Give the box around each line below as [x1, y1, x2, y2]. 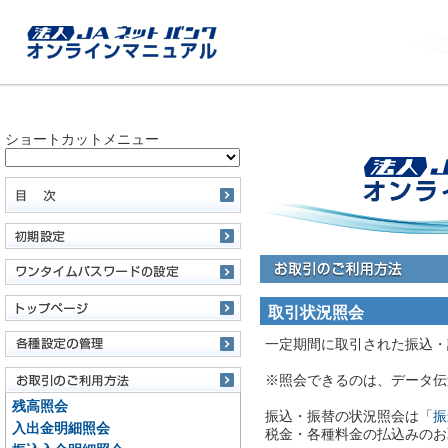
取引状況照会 [268, 303, 364, 321]
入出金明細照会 [12, 420, 110, 436]
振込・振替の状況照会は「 [265, 408, 433, 424]
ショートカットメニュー [5, 131, 159, 147]
